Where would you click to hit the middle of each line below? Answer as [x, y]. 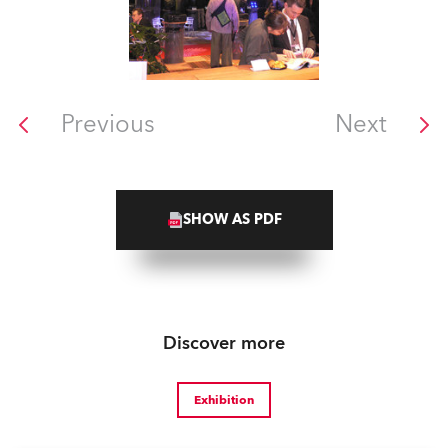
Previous [108, 124]
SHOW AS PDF [232, 219]
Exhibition [224, 400]
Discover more [224, 343]
